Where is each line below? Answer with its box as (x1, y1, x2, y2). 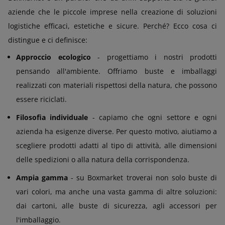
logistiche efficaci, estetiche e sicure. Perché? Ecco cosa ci (8, 21, 217, 31)
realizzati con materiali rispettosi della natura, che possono (16, 80, 217, 90)
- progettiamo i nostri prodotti (90, 52, 217, 62)
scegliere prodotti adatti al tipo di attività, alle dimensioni (16, 140, 217, 150)
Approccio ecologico (16, 52, 91, 62)
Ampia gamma (16, 172, 68, 182)
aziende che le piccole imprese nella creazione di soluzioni (8, 7, 217, 17)
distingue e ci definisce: (8, 35, 87, 45)
